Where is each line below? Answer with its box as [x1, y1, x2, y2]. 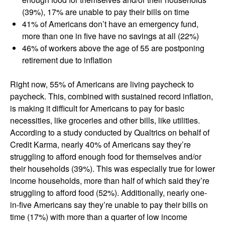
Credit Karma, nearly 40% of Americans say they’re [10, 139, 191, 150]
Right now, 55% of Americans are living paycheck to [10, 78, 194, 90]
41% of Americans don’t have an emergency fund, [22, 18, 198, 30]
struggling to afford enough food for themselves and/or [10, 151, 201, 162]
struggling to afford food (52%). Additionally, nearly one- [10, 187, 207, 198]
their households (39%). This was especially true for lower [10, 163, 215, 174]
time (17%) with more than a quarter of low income [10, 211, 187, 222]
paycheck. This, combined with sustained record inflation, [10, 90, 213, 102]
